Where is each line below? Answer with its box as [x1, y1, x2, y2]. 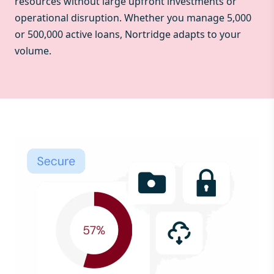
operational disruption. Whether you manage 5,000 [15, 10, 251, 24]
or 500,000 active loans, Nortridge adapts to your [15, 27, 241, 41]
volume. [15, 43, 51, 57]
